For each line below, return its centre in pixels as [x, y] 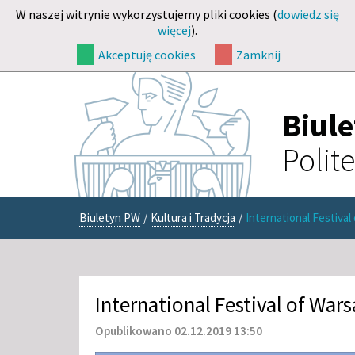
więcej [174, 30]
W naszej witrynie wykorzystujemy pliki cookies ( [147, 14]
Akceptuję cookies [147, 55]
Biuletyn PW [110, 218]
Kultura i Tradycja [193, 218]
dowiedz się [308, 14]
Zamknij [259, 55]
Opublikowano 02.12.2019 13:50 [179, 330]
